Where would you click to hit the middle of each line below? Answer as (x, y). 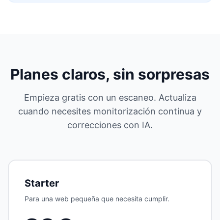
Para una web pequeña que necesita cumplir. (97, 199)
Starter (42, 183)
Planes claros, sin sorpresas (110, 74)
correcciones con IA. (110, 125)
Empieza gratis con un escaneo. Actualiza (110, 97)
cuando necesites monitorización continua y (110, 111)
